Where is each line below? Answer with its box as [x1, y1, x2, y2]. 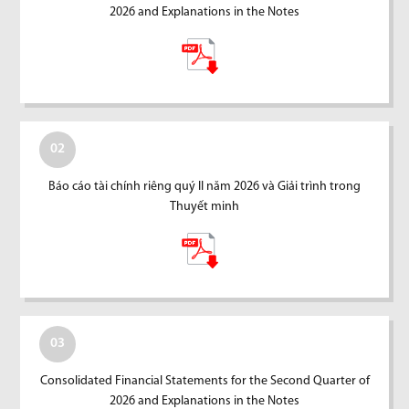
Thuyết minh [170, 199, 239, 214]
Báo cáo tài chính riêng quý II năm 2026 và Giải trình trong [48, 179, 361, 194]
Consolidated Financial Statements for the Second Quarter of [39, 373, 370, 388]
